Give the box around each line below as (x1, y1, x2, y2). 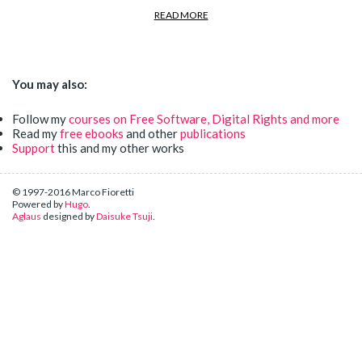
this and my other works (55, 140, 184, 155)
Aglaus (12, 210, 41, 222)
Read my (12, 125, 60, 141)
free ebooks (60, 125, 124, 141)
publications (180, 125, 246, 141)
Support (12, 140, 55, 155)
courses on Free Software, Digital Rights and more (69, 111, 339, 126)
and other (124, 125, 180, 141)
